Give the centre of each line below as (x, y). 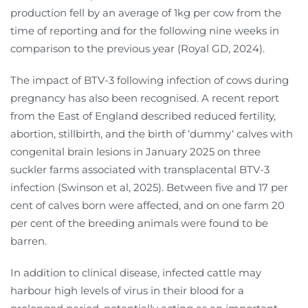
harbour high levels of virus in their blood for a (127, 290)
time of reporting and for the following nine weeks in (145, 30)
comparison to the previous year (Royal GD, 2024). (137, 48)
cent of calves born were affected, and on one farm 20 (147, 205)
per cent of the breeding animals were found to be (139, 223)
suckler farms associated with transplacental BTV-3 (140, 169)
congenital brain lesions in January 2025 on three (135, 151)
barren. (29, 241)
